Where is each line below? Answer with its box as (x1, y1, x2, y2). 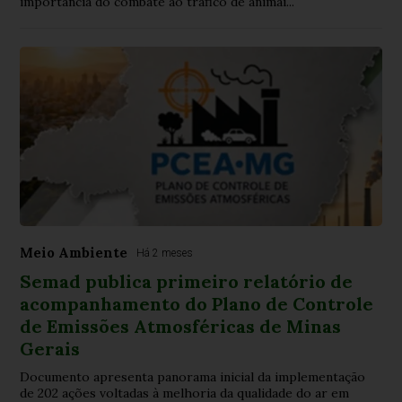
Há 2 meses (136, 246, 194, 259)
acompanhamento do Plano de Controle (20, 292, 374, 315)
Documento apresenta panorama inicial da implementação (20, 368, 366, 385)
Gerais (20, 336, 81, 360)
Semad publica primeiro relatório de (20, 269, 354, 293)
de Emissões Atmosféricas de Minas (20, 314, 342, 337)
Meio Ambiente (20, 243, 128, 261)
